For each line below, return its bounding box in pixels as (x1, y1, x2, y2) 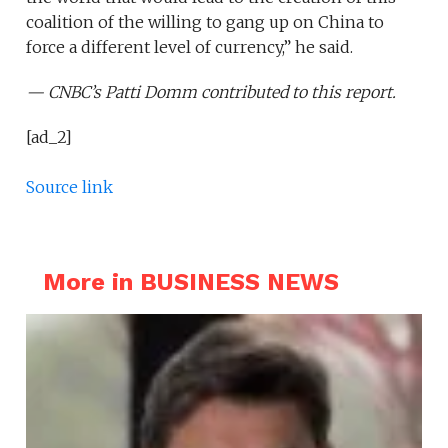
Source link (26, 176, 114, 197)
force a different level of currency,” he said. (26, 36, 354, 57)
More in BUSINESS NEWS (42, 267, 339, 296)
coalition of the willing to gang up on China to (26, 11, 385, 32)
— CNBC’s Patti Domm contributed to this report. (26, 81, 397, 102)
